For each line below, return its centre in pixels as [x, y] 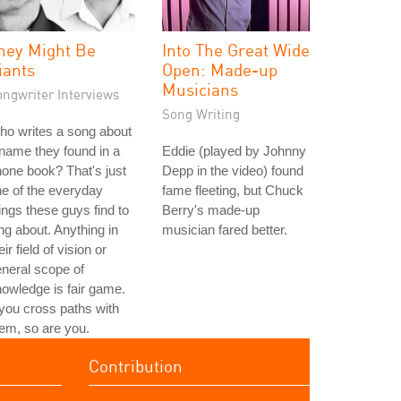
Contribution [135, 366]
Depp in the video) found [233, 171]
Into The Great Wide [236, 50]
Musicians [200, 89]
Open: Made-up [220, 69]
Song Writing [201, 114]
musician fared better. [225, 230]
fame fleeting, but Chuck [233, 190]
